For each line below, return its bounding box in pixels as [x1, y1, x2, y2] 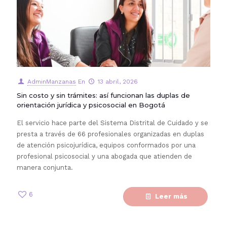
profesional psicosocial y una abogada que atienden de [17, 153, 192, 160]
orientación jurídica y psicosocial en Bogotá [17, 101, 165, 109]
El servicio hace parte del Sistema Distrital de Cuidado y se [17, 119, 208, 127]
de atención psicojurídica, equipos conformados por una [17, 141, 196, 149]
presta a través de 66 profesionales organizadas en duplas [17, 130, 204, 138]
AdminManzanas [27, 78, 76, 85]
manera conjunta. [17, 164, 73, 171]
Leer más [155, 193, 187, 200]
